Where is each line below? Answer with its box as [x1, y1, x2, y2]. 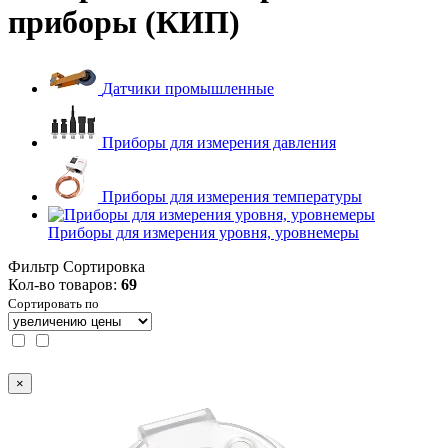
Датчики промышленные [102, 79, 274, 97]
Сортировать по [8, 295, 99, 311]
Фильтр [8, 257, 59, 275]
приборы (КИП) [8, 4, 240, 41]
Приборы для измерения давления [102, 133, 336, 151]
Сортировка [63, 257, 145, 275]
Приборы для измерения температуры [102, 187, 362, 205]
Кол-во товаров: [8, 275, 121, 293]
